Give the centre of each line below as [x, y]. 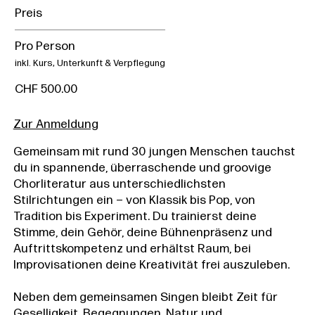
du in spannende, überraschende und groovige [142, 169]
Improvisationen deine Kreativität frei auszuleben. [151, 266]
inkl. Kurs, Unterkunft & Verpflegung [90, 64]
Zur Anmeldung [56, 125]
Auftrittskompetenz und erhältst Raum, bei [132, 250]
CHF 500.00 [46, 90]
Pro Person [45, 47]
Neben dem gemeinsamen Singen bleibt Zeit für [145, 298]
